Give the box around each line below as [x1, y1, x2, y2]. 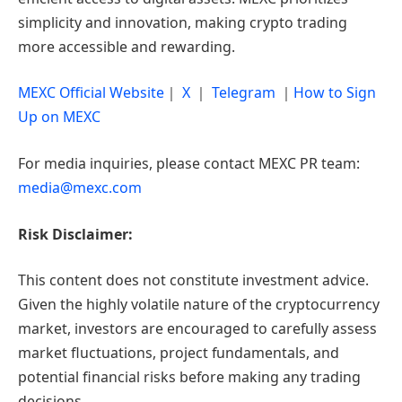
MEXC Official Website [18, 83, 164, 103]
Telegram [212, 83, 275, 103]
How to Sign [293, 83, 376, 103]
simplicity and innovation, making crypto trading [18, 12, 347, 32]
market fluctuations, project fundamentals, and [18, 343, 339, 363]
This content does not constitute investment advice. [18, 270, 369, 291]
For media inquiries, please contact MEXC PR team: [18, 153, 360, 173]
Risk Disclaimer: [18, 223, 133, 244]
